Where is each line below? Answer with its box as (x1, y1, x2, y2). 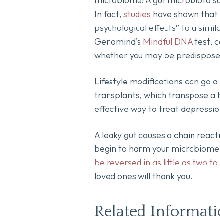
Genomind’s (94, 35, 143, 47)
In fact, (94, 8, 123, 20)
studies (123, 8, 151, 20)
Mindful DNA (143, 35, 192, 47)
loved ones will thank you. (94, 170, 193, 182)
